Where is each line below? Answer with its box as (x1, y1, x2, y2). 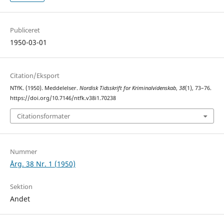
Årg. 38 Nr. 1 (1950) (9, 158, 75, 168)
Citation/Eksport (9, 71, 59, 80)
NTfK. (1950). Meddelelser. (9, 84, 79, 92)
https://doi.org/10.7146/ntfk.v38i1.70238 (9, 94, 116, 102)
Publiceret (9, 25, 40, 35)
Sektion (9, 181, 32, 191)
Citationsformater (16, 111, 70, 120)
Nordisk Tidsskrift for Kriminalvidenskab (79, 84, 176, 92)
